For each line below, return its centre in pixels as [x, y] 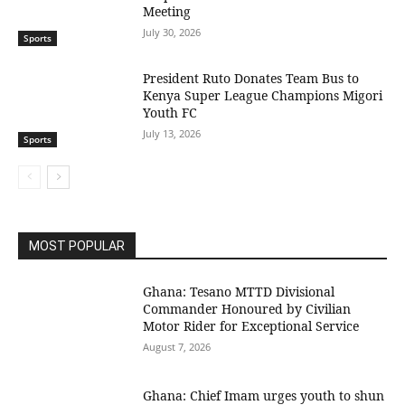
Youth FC [170, 113]
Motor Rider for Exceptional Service [251, 325]
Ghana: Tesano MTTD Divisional [239, 291]
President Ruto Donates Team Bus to [251, 79]
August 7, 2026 [177, 346]
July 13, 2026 [172, 134]
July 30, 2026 [172, 33]
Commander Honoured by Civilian [247, 308]
